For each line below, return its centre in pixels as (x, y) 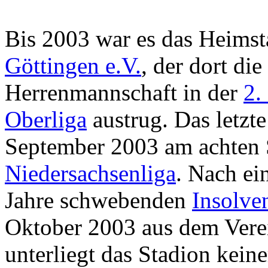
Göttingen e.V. (73, 65)
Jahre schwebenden (98, 200)
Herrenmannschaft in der (124, 92)
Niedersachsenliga (90, 173)
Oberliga (46, 119)
